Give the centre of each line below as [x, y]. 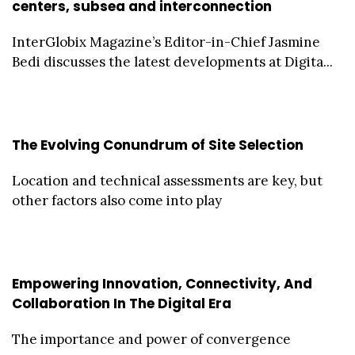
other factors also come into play [117, 201]
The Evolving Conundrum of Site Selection [158, 145]
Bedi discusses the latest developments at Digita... [172, 62]
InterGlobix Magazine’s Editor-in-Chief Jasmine [166, 42]
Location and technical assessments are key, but [167, 181]
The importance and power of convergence [151, 340]
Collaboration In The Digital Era [122, 304]
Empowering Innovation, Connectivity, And [162, 284]
